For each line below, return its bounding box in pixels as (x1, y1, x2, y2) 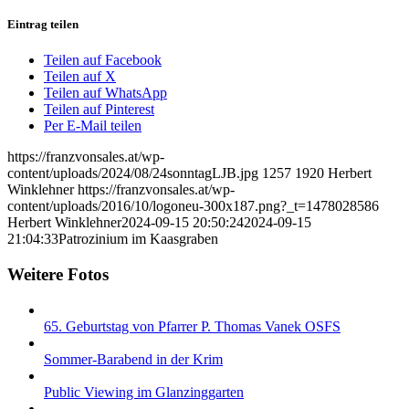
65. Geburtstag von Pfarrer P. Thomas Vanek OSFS (44, 318, 341, 334)
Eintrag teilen (7, 16, 79, 31)
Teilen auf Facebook (44, 52, 162, 68)
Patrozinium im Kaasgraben (58, 231, 218, 247)
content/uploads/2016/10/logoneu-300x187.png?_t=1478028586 (7, 198, 379, 215)
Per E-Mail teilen (44, 118, 142, 134)
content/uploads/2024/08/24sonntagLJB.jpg (7, 165, 258, 182)
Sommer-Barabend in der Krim (44, 351, 223, 367)
